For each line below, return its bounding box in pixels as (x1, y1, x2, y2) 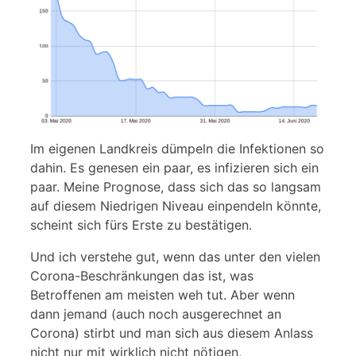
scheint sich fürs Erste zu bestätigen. (30, 216, 252, 233)
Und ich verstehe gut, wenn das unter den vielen (30, 248, 320, 265)
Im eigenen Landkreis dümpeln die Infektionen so (30, 140, 324, 157)
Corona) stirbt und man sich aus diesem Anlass (30, 324, 313, 341)
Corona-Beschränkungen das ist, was (30, 267, 253, 284)
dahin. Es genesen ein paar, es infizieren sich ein (30, 159, 319, 176)
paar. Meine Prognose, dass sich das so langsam (30, 178, 321, 195)
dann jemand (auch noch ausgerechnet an (30, 305, 281, 322)
